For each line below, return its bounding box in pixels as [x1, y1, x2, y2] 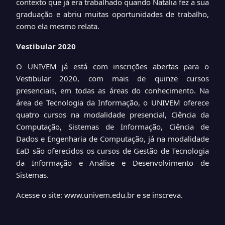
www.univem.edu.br [64, 189, 135, 200]
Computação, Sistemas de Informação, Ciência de [16, 121, 209, 132]
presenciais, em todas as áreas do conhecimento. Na [16, 85, 209, 95]
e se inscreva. [135, 189, 183, 200]
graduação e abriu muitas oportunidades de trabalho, [16, 9, 209, 19]
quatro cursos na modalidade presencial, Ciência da [16, 109, 209, 120]
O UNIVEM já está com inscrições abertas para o [16, 61, 209, 71]
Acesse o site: [16, 189, 64, 200]
